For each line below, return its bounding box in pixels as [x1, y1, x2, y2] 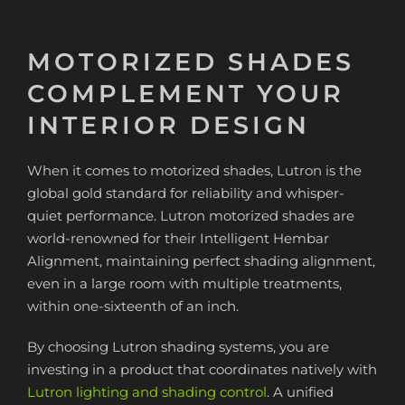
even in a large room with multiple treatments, [27, 275, 342, 292]
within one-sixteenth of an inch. [27, 297, 239, 315]
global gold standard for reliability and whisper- [27, 184, 344, 202]
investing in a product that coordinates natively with [27, 361, 377, 378]
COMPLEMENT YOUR [27, 79, 344, 108]
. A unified [267, 383, 334, 400]
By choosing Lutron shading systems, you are [27, 338, 329, 355]
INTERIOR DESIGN [27, 110, 310, 140]
